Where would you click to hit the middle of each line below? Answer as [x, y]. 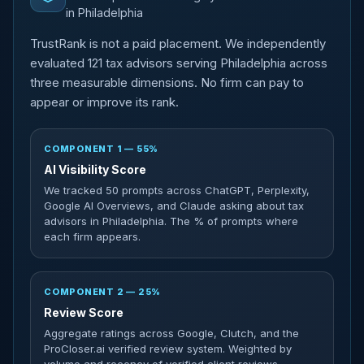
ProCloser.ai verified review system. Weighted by [168, 349]
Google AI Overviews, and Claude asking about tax [174, 206]
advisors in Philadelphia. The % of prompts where [171, 221]
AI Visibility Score [95, 169]
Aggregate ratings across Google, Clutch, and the [171, 333]
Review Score [84, 312]
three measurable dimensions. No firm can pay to [167, 82]
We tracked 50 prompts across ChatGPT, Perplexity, [177, 190]
